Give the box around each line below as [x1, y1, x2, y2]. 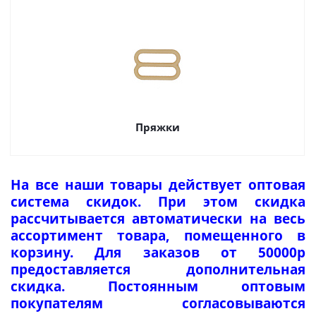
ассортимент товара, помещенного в [11, 226, 305, 244]
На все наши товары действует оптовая [11, 176, 305, 193]
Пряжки [135, 120, 180, 134]
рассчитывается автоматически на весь [11, 209, 305, 227]
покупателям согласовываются [11, 294, 305, 312]
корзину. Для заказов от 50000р [11, 243, 305, 261]
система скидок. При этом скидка [11, 193, 305, 210]
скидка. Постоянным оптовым [11, 277, 305, 295]
